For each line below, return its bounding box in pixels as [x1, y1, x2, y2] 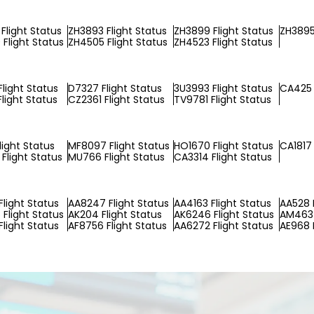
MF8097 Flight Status [68, 139, 170, 153]
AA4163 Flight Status [174, 196, 271, 210]
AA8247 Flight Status [68, 196, 169, 210]
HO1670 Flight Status [174, 139, 273, 153]
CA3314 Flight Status [174, 150, 272, 164]
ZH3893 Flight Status [68, 24, 167, 38]
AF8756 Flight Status [68, 219, 167, 233]
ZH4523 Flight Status [174, 35, 273, 49]
